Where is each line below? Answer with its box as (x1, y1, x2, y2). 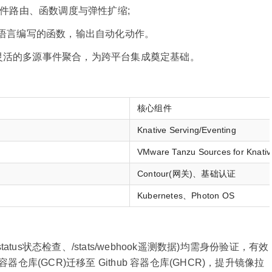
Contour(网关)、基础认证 (137, 169, 236, 178)
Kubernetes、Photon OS (137, 191, 234, 200)
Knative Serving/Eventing (137, 125, 236, 135)
